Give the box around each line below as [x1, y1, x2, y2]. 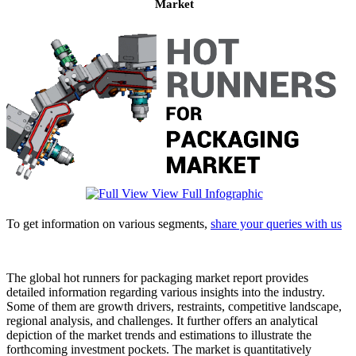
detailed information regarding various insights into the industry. [6, 284, 325, 299]
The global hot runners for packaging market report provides [6, 270, 308, 284]
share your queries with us [211, 216, 342, 230]
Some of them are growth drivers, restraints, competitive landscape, [6, 299, 342, 313]
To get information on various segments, [6, 216, 211, 230]
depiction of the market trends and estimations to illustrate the [6, 327, 311, 342]
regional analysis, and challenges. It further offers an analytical [6, 313, 318, 327]
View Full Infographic [148, 186, 263, 200]
